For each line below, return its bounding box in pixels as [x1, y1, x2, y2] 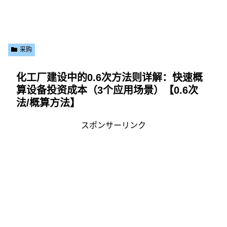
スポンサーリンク [81, 121, 146, 130]
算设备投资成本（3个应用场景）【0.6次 [16, 85, 198, 96]
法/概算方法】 [16, 97, 80, 108]
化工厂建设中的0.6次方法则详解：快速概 [16, 72, 203, 83]
